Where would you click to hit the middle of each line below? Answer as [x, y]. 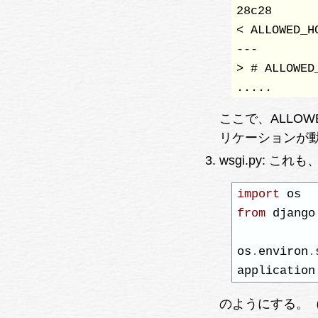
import [258, 194]
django [290, 213]
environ [283, 251]
